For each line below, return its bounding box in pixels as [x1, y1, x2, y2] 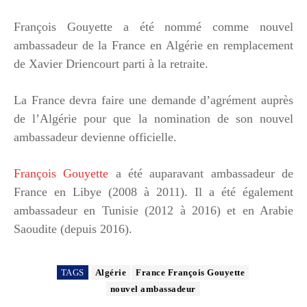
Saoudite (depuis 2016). [14, 221, 132, 236]
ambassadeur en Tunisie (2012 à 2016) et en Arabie [14, 203, 293, 217]
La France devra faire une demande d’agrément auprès [14, 93, 293, 107]
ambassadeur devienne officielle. [14, 130, 177, 144]
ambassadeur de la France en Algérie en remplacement [14, 38, 293, 52]
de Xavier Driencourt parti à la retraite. [14, 56, 208, 71]
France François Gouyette [136, 267, 245, 278]
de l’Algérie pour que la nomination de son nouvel [14, 111, 293, 125]
